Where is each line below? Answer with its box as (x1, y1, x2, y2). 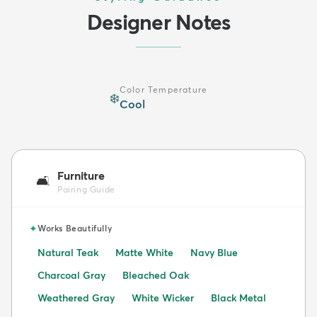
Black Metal (211, 291, 266, 304)
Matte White (115, 246, 173, 259)
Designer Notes (86, 8, 231, 35)
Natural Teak (38, 246, 98, 259)
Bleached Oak (122, 268, 189, 282)
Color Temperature (119, 83, 208, 95)
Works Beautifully (38, 222, 113, 234)
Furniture (57, 168, 105, 183)
